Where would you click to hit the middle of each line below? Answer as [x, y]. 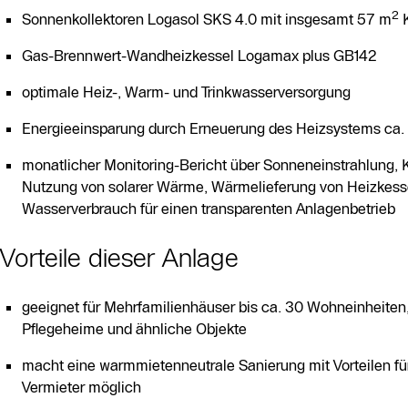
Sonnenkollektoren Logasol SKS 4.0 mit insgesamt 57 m [207, 20]
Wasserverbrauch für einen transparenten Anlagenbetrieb [209, 209]
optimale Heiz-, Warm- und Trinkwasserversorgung [186, 92]
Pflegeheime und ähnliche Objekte [134, 329]
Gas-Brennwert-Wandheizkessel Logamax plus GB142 [199, 56]
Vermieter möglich [82, 388]
